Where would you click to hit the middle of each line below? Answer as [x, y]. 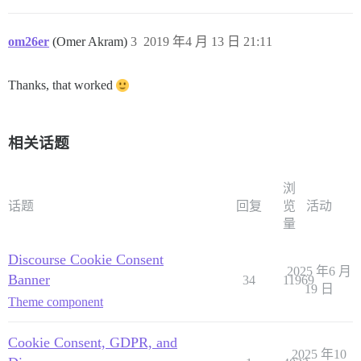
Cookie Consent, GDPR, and [93, 342]
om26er [29, 41]
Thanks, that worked [62, 85]
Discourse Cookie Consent [86, 259]
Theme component [56, 301]
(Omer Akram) [91, 41]
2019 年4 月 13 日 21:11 [208, 41]
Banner [29, 279]
